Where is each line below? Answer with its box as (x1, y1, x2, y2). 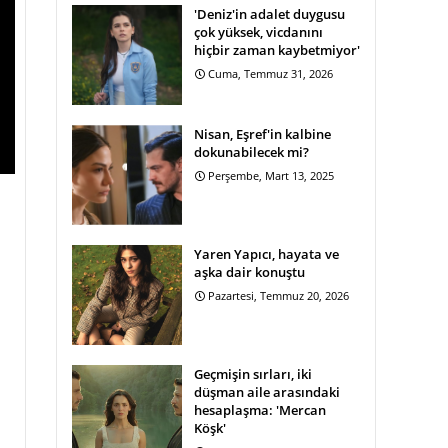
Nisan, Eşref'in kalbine (194, 125, 331, 143)
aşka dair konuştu (194, 263, 305, 281)
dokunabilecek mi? (194, 143, 309, 161)
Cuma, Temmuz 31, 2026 (208, 66, 333, 81)
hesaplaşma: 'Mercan (194, 401, 326, 419)
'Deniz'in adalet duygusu (194, 5, 345, 23)
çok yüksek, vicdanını (194, 23, 323, 41)
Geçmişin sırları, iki (194, 365, 312, 383)
